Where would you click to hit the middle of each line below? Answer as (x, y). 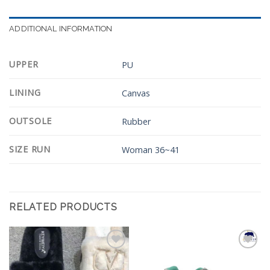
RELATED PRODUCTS (63, 207)
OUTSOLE (31, 121)
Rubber (137, 121)
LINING (25, 93)
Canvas (136, 93)
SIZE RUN (30, 149)
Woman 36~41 (151, 149)
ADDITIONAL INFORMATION (61, 29)
